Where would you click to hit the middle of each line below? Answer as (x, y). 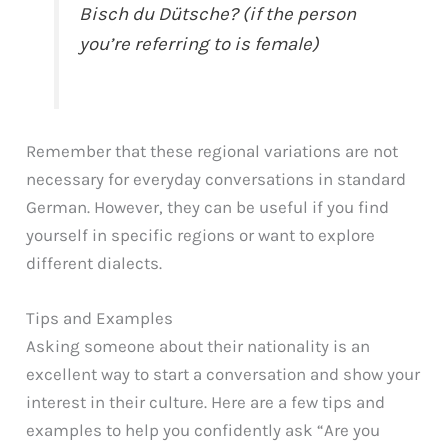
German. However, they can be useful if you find (208, 207)
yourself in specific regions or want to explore (201, 235)
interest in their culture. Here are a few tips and (206, 402)
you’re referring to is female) (199, 44)
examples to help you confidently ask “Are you (203, 430)
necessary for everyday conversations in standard (216, 179)
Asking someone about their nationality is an (198, 346)
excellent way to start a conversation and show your (223, 374)
